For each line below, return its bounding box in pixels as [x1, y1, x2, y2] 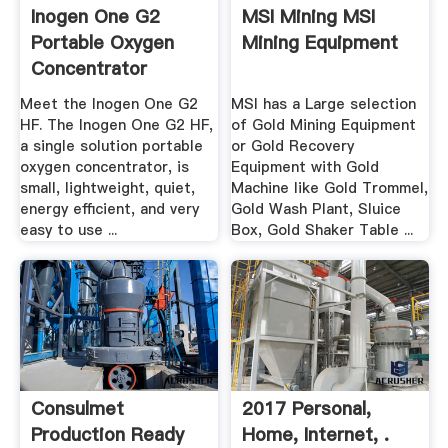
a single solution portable [19, 135, 203, 156]
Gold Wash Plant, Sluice [231, 198, 402, 219]
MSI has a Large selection [231, 93, 417, 114]
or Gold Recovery [231, 135, 355, 156]
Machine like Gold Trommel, [231, 177, 429, 198]
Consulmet [30, 396, 124, 422]
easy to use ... [19, 219, 117, 240]
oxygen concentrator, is [19, 156, 189, 177]
